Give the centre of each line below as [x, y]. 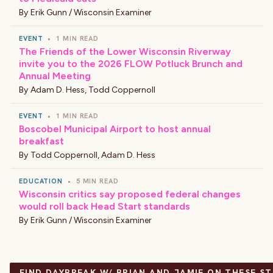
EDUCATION [41, 181]
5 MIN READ [97, 181]
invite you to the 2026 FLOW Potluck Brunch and [131, 64]
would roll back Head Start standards [105, 206]
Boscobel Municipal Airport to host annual [115, 129]
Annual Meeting [55, 76]
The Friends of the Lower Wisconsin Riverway [125, 51]
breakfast [41, 141]
